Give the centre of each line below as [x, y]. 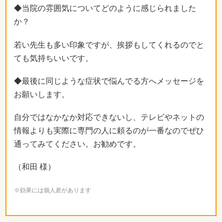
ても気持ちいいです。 [54, 58]
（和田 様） [35, 167]
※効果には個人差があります [53, 191]
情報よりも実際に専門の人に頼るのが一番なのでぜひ [109, 130]
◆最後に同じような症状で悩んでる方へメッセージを [109, 81]
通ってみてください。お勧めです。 [77, 144]
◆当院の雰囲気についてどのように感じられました [105, 8]
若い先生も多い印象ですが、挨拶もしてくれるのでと [109, 45]
